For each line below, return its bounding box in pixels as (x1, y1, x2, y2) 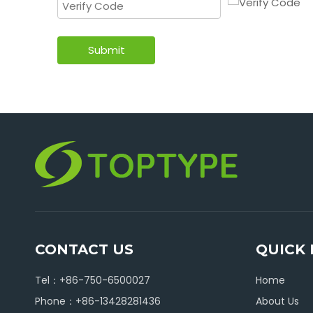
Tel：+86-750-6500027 (35, 272, 150, 287)
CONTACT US (35, 240, 133, 258)
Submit (87, 42, 125, 57)
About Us (256, 293, 299, 308)
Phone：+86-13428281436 (35, 293, 161, 308)
